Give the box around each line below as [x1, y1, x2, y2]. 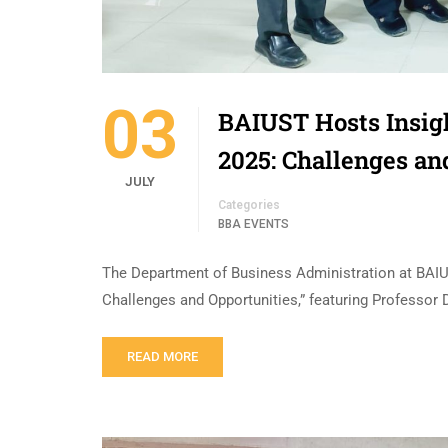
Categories [218, 198, 280, 213]
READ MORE [127, 349, 198, 365]
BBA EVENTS [218, 217, 289, 232]
